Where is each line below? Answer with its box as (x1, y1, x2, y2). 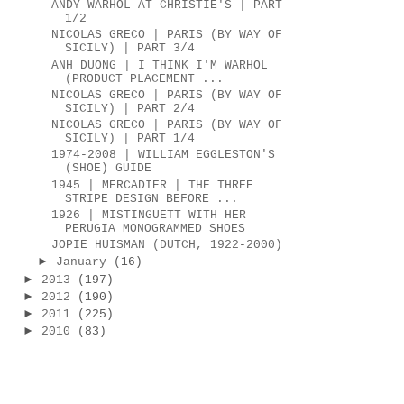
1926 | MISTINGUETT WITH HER (51, 207, 247, 222)
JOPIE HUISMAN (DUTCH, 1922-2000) (51, 238, 283, 252)
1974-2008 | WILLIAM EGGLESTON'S (51, 148, 276, 162)
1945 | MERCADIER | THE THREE (51, 178, 254, 192)
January (55, 255, 106, 270)
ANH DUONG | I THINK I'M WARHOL (51, 58, 269, 72)
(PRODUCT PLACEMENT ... (65, 71, 225, 86)
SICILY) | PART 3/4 (65, 41, 196, 56)
